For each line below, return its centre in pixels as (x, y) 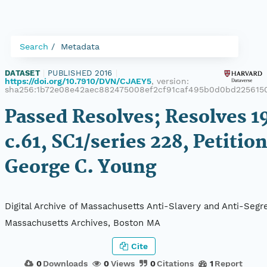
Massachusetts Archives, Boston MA (83, 223)
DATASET (22, 73)
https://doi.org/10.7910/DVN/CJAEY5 (78, 81)
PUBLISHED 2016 (80, 73)
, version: (170, 81)
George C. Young (80, 168)
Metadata (80, 46)
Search (34, 46)
